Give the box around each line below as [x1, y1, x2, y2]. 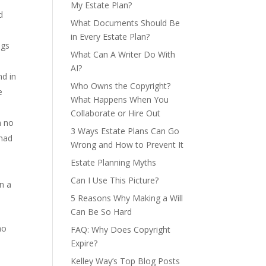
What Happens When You [71, 94, 169, 105]
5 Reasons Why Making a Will [71, 192, 183, 204]
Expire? [71, 237, 98, 249]
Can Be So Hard [71, 206, 132, 217]
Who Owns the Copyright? [71, 80, 171, 91]
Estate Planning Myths [71, 157, 157, 168]
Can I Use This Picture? [71, 175, 159, 186]
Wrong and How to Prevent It [71, 139, 184, 150]
